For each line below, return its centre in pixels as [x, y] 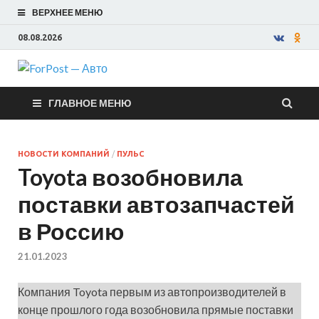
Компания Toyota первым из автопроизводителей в [152, 292]
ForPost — [183, 89]
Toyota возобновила [130, 177]
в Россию [71, 231]
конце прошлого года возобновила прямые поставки [156, 310]
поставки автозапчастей [156, 204]
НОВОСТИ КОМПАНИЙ [64, 154]
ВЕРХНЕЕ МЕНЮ [67, 12]
